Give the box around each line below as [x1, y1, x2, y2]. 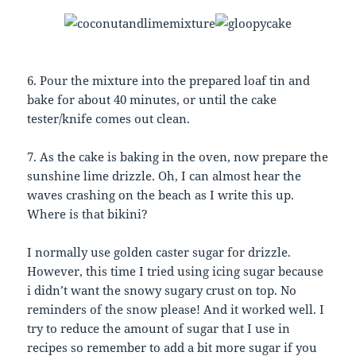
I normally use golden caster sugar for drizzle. [27, 244, 292, 261]
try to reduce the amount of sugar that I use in [27, 320, 291, 337]
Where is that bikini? [27, 206, 149, 222]
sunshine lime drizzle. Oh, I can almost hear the [27, 168, 302, 184]
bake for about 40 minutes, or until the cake [27, 91, 277, 108]
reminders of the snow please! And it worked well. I [27, 301, 325, 318]
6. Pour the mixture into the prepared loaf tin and [27, 72, 311, 89]
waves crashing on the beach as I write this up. [27, 187, 295, 203]
